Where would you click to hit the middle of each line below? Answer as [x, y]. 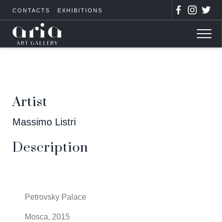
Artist [30, 102]
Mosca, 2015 [47, 217]
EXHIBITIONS [80, 10]
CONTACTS [31, 10]
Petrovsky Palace [55, 197]
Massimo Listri [44, 122]
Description [50, 148]
